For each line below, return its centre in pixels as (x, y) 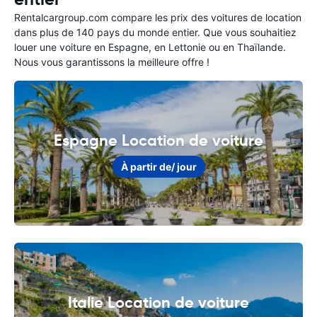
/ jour (184, 167)
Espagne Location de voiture (158, 140)
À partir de (146, 167)
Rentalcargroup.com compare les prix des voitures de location (158, 17)
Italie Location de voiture (158, 302)
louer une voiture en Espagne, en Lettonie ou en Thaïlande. (150, 47)
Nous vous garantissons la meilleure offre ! (112, 62)
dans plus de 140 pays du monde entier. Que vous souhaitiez (155, 32)
